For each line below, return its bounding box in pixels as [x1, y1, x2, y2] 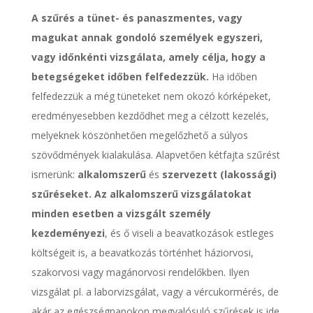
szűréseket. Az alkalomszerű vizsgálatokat [31, 187, 252, 201]
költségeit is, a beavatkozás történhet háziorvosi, [31, 246, 254, 260]
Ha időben [208, 70, 257, 84]
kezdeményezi [31, 226, 105, 240]
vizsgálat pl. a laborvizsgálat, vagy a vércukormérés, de [31, 285, 279, 299]
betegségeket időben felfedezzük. [31, 70, 209, 84]
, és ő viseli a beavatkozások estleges [104, 226, 274, 240]
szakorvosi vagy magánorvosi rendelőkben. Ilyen [31, 265, 249, 279]
